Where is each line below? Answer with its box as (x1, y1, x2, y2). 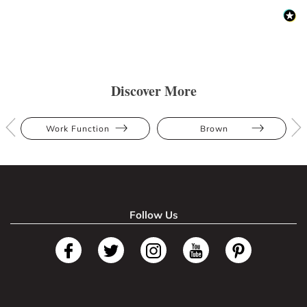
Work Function (46, 123, 110, 134)
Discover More (110, 80, 197, 101)
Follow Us (129, 208, 178, 221)
